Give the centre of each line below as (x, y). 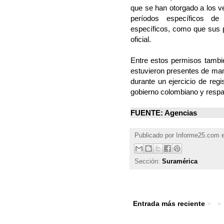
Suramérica (180, 162)
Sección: (148, 162)
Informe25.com (198, 136)
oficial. (141, 39)
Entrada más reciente (169, 204)
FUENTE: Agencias (164, 113)
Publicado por (155, 136)
